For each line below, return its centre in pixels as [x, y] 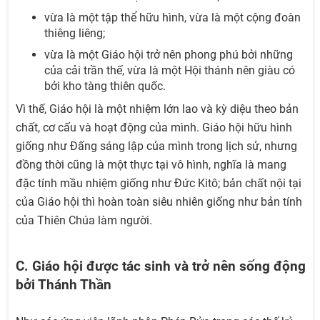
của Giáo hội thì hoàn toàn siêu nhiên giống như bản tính [159, 202]
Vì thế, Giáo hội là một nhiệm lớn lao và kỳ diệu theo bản [157, 109]
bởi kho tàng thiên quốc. [105, 86]
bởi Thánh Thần [64, 284]
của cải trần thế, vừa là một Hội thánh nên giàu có [170, 70]
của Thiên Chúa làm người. [84, 220]
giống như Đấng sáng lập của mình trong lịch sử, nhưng [156, 146]
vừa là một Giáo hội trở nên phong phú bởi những [169, 55]
